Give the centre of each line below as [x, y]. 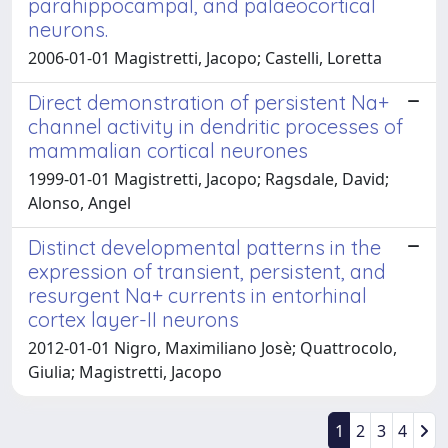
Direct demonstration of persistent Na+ [208, 102]
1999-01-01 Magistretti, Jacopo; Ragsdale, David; [208, 178]
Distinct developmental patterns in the [204, 247]
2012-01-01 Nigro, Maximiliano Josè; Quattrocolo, [212, 347]
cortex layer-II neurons [133, 319]
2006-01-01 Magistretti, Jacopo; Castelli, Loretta [205, 57]
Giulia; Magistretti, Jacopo [125, 371]
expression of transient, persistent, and [207, 271]
